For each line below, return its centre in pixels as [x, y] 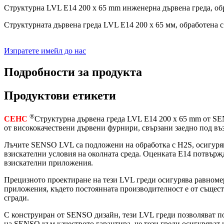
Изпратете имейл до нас [45, 50]
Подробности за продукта [73, 72]
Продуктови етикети [60, 95]
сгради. [16, 197]
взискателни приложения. [48, 162]
